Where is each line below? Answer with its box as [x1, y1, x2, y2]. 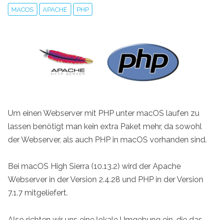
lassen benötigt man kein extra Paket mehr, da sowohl [8, 122, 202, 132]
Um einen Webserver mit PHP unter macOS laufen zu [8, 109, 199, 118]
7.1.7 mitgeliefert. [8, 188, 68, 198]
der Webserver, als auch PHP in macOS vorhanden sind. [8, 135, 207, 145]
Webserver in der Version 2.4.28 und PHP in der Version [8, 175, 203, 185]
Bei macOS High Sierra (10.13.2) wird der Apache [8, 162, 181, 171]
